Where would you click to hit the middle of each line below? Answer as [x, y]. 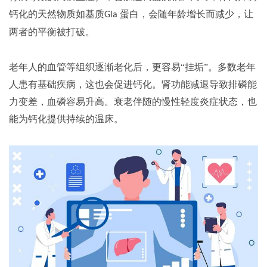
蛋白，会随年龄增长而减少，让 [187, 14]
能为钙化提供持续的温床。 [66, 119]
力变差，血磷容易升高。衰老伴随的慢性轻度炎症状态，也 [133, 101]
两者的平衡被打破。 [52, 32]
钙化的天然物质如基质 [57, 14]
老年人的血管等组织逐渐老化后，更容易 [95, 67]
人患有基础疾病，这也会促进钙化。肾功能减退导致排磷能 [133, 84]
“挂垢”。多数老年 [218, 67]
